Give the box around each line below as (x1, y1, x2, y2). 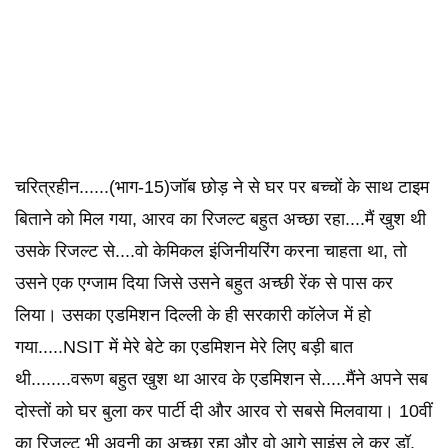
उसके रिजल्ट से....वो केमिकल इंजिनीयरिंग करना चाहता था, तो (15, 241, 407, 261)
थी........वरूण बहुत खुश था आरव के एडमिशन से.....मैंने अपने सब (15, 369, 428, 389)
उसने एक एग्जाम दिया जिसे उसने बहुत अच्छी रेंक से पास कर (15, 273, 393, 293)
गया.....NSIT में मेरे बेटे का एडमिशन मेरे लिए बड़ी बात (15, 337, 353, 357)
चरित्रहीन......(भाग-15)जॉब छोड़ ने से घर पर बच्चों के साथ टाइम (15, 177, 429, 197)
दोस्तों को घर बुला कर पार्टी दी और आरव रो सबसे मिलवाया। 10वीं (15, 401, 432, 421)
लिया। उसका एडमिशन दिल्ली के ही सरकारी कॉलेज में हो (15, 305, 371, 325)
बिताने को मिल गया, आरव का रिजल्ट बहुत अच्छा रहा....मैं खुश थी (15, 209, 426, 229)
